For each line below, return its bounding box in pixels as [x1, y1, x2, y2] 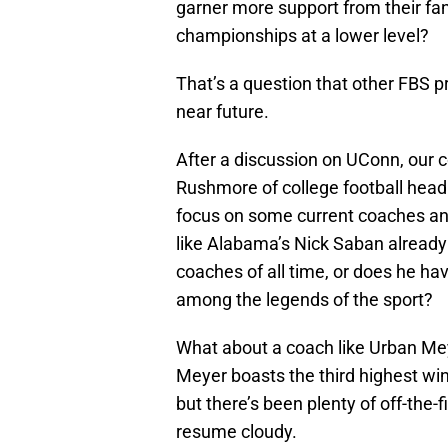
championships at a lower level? [176, 25, 429, 47]
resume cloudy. [176, 421, 297, 443]
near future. [176, 101, 269, 123]
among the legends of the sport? [176, 289, 433, 311]
